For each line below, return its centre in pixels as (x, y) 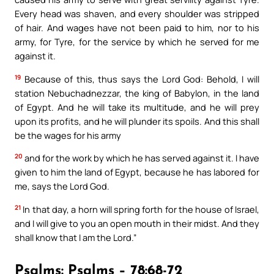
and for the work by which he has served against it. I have (141, 158)
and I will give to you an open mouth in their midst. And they (137, 224)
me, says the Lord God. (62, 186)
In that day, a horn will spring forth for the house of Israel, (140, 209)
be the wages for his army (68, 135)
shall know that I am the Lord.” (76, 238)
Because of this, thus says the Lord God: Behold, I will (140, 79)
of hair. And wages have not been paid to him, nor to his (137, 28)
